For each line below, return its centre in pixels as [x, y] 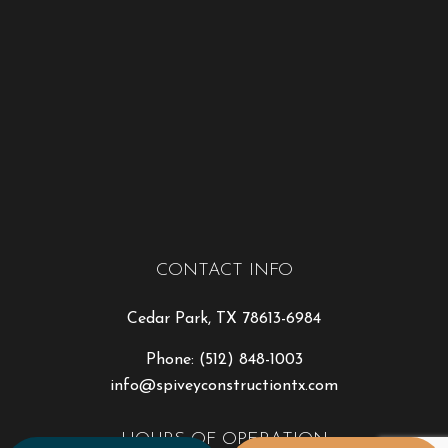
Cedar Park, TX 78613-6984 [224, 319]
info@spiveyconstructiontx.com [224, 386]
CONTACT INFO [224, 271]
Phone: [172, 360]
